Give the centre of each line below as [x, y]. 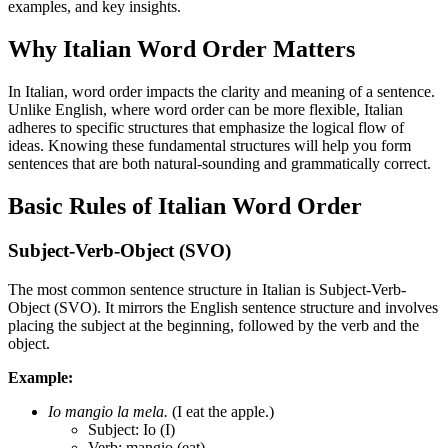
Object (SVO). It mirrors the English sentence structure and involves [223, 307]
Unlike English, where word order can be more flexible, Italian [205, 110]
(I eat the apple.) [221, 411]
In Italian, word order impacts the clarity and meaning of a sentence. [221, 92]
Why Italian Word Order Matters [181, 49]
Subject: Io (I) [131, 429]
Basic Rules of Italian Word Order [185, 206]
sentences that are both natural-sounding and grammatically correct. [219, 164]
